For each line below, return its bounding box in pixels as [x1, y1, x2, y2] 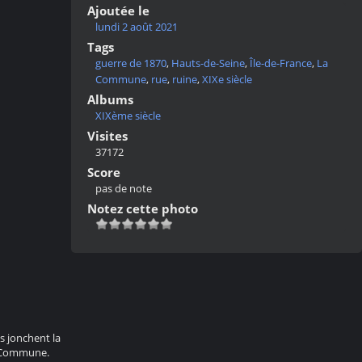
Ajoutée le [87, 2, 149, 19]
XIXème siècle [95, 108, 161, 124]
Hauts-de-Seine [171, 56, 245, 71]
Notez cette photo [87, 200, 198, 217]
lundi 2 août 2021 [95, 19, 178, 35]
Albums [87, 91, 133, 108]
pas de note [95, 181, 152, 196]
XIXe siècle [202, 72, 252, 87]
